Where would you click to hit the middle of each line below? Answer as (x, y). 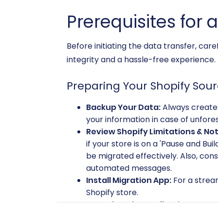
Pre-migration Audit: (128, 205)
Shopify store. (112, 192)
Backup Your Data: (123, 107)
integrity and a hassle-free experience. (141, 60)
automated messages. (129, 168)
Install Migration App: (129, 180)
